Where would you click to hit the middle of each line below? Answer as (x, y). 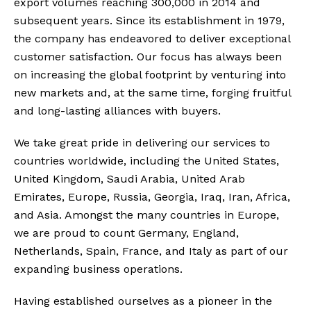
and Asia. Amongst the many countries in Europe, (146, 215)
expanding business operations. (98, 269)
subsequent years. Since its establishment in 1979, (149, 20)
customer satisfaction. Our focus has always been (148, 56)
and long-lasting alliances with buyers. (117, 110)
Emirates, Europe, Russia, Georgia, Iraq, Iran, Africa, (152, 196)
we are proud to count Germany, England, (126, 233)
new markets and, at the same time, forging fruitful (152, 92)
